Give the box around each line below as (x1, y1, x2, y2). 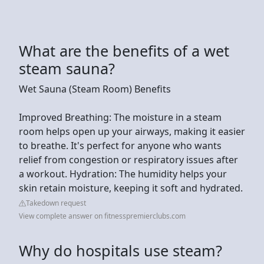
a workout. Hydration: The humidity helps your (19, 167, 227, 180)
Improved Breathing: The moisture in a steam (19, 110, 222, 124)
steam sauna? (19, 58, 115, 78)
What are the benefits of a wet (19, 40, 229, 61)
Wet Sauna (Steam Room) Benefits (19, 82, 171, 95)
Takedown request (26, 197, 86, 208)
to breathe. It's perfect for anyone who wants (19, 138, 222, 152)
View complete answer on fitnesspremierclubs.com (19, 210, 186, 221)
